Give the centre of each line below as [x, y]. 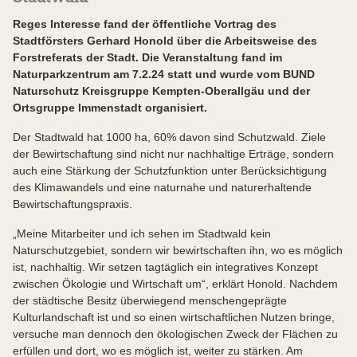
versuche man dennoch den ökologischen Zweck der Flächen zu [175, 333]
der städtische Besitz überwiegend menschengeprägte [150, 300]
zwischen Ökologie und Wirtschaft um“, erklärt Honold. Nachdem [175, 283]
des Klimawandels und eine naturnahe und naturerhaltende [162, 187]
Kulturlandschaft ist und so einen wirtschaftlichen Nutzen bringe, [174, 317]
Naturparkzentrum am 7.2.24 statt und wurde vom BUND [164, 74]
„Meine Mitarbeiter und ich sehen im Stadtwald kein [142, 233]
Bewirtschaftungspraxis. [73, 204]
